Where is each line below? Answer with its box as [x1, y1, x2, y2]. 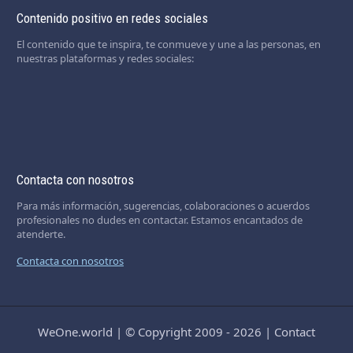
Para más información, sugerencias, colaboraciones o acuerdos [16, 198, 310, 213]
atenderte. [16, 226, 65, 241]
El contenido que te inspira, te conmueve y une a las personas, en [16, 36, 321, 51]
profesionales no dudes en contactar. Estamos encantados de [16, 212, 303, 227]
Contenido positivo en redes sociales [16, 9, 208, 26]
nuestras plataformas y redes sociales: [16, 50, 194, 65]
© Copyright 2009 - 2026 [125, 323, 262, 340]
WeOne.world [38, 323, 113, 340]
